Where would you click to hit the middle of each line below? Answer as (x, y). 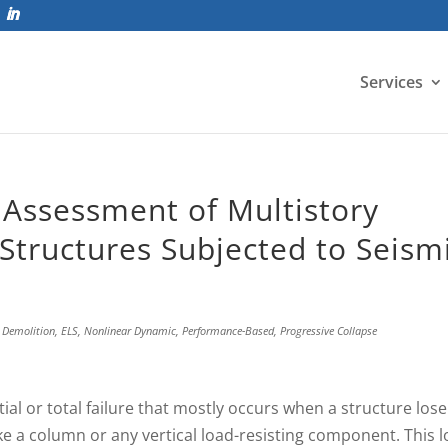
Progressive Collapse (329, 330)
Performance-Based (228, 330)
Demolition (29, 330)
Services (391, 82)
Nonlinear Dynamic (130, 330)
